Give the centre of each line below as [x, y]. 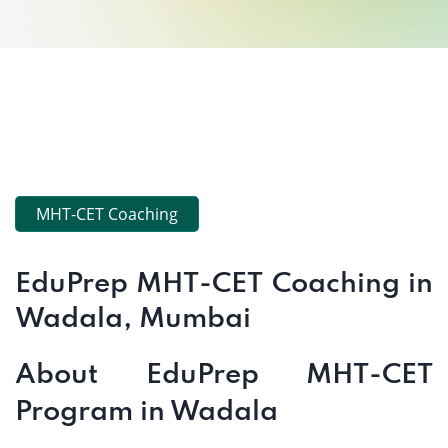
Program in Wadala [146, 412]
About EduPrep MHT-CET [224, 375]
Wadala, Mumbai [133, 319]
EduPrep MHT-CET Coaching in [224, 284]
